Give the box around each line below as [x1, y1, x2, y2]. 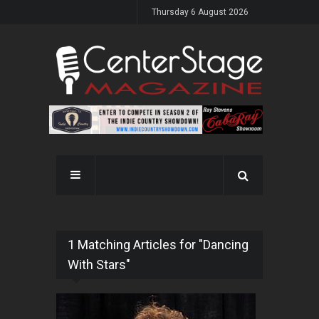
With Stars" [68, 257, 130, 273]
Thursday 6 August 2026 [152, 7, 249, 17]
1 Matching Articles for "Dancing [68, 237, 249, 253]
